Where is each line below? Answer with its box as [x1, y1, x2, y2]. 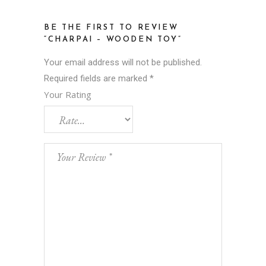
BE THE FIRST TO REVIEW [44, 23, 179, 31]
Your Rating [44, 88, 91, 100]
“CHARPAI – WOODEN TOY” [44, 35, 182, 43]
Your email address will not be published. [44, 56, 202, 68]
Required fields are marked [44, 72, 150, 84]
